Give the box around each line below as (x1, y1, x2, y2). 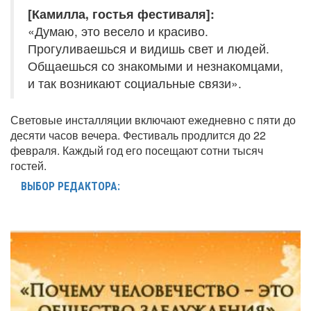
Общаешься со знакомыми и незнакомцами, (28, 56, 283, 74)
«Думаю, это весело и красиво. (28, 22, 208, 40)
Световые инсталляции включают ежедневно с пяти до (10, 111, 296, 128)
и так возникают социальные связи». (28, 74, 242, 92)
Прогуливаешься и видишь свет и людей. (28, 39, 269, 57)
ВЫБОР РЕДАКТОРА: (21, 179, 120, 193)
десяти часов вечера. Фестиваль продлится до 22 (10, 126, 266, 143)
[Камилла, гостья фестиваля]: (28, 4, 215, 22)
